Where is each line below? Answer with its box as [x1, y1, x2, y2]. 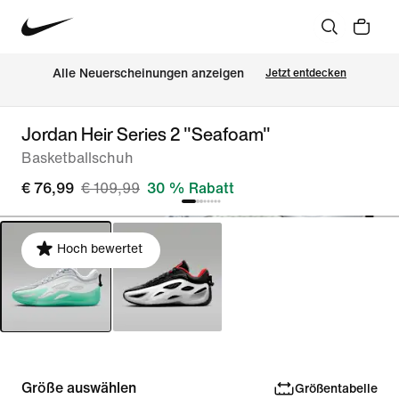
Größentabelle [294, 381, 378, 395]
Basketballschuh [21, 151, 134, 166]
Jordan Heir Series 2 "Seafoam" [21, 121, 271, 147]
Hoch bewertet [57, 242, 142, 256]
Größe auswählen [21, 380, 136, 395]
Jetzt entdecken [265, 67, 346, 79]
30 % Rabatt [147, 181, 234, 196]
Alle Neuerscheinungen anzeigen [53, 67, 244, 81]
